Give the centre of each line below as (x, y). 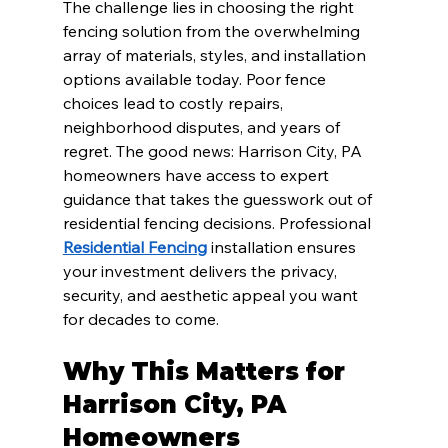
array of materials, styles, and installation (216, 55)
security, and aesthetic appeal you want (212, 295)
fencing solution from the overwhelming (213, 31)
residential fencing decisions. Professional (218, 223)
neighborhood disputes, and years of (203, 127)
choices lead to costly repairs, (174, 103)
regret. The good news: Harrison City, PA (214, 151)
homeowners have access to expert (197, 175)
